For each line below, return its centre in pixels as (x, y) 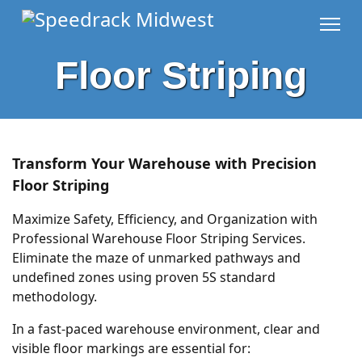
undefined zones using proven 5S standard (144, 278)
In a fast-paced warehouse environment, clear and (166, 329)
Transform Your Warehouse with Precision (164, 164)
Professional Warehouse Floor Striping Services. (159, 239)
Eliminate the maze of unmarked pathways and (156, 258)
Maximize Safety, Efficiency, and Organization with (165, 219)
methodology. (55, 297)
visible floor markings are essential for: (131, 349)
